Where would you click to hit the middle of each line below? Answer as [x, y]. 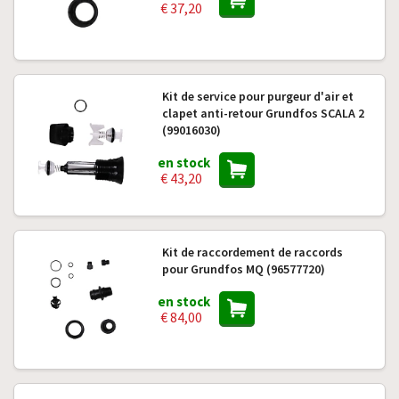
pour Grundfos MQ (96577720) [243, 269]
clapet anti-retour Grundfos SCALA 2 [263, 113]
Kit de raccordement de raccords [252, 252]
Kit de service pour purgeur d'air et [257, 96]
